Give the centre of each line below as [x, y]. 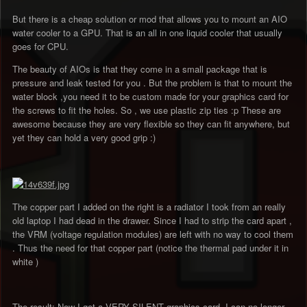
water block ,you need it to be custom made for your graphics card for [150, 96]
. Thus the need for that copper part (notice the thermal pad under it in [150, 247]
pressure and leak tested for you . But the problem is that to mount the [152, 82]
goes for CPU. [40, 46]
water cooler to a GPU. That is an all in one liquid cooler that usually [147, 32]
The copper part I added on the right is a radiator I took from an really [149, 206]
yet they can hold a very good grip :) [84, 137]
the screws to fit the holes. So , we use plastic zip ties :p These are [147, 110]
